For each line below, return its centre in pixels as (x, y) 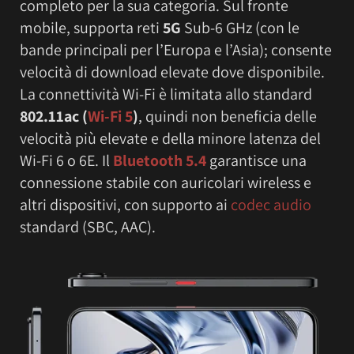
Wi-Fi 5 (110, 117)
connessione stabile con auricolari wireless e (166, 183)
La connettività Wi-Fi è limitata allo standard (166, 94)
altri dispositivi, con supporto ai (125, 205)
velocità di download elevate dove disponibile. (172, 72)
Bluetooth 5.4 (160, 161)
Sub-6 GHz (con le (240, 28)
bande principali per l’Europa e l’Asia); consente (176, 50)
